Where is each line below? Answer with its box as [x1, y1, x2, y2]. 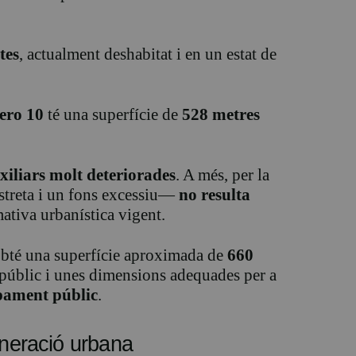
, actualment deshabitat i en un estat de [19, 44, 277, 64]
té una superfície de [44, 105, 182, 125]
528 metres [182, 105, 260, 125]
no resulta [179, 185, 250, 205]
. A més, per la [176, 165, 269, 185]
